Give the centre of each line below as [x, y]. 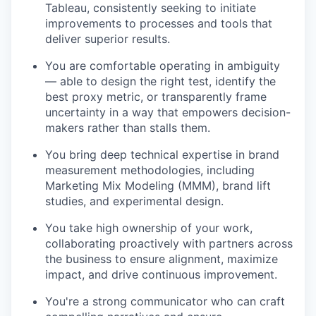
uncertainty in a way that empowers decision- [168, 112]
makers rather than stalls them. [128, 127]
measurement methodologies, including [150, 170]
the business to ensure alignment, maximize [162, 259]
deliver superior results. [108, 38]
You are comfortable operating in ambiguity [163, 65]
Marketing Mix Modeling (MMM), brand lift [158, 185]
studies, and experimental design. [134, 201]
